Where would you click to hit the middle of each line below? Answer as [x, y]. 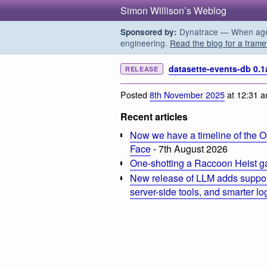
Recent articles [154, 116]
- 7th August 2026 [189, 148]
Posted [135, 94]
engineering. [145, 43]
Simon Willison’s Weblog [173, 10]
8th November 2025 [187, 94]
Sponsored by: [149, 32]
